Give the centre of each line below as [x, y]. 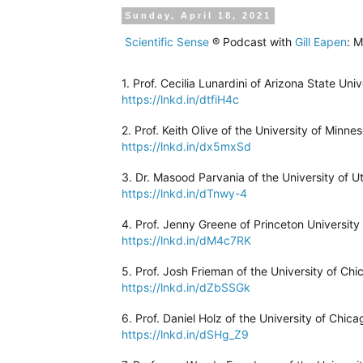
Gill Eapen [320, 41]
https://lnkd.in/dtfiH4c [180, 99]
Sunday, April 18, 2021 [198, 16]
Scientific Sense [167, 41]
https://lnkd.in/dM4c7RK [186, 240]
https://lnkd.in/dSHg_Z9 [185, 334]
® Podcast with [252, 41]
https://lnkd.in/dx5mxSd [186, 146]
